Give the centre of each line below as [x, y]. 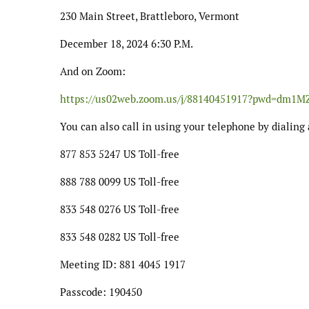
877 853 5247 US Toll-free [120, 154]
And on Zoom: [93, 71]
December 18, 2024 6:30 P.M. [127, 43]
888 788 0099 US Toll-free [120, 181]
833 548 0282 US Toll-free [120, 237]
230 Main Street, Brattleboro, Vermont [150, 16]
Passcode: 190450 [101, 292]
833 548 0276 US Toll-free [120, 209]
